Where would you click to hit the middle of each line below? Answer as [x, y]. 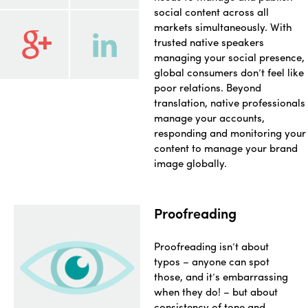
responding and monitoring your [230, 133]
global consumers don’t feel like [229, 73]
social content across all [211, 12]
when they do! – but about [216, 292]
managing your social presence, [229, 57]
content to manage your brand [226, 148]
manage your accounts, [209, 118]
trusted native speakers [209, 42]
